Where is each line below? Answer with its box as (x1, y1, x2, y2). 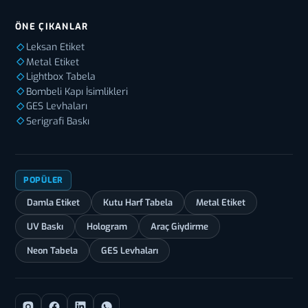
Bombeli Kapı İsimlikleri (26, 85, 128, 98)
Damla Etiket (27, 197, 80, 209)
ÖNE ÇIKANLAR (15, 21, 89, 33)
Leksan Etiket (26, 41, 85, 54)
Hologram (87, 221, 127, 233)
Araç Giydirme (151, 221, 208, 233)
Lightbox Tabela (26, 70, 96, 84)
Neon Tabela (27, 245, 78, 257)
